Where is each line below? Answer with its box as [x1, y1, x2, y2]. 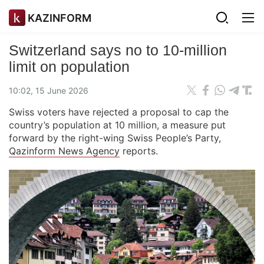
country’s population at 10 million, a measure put [9, 119, 226, 131]
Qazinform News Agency [9, 145, 120, 157]
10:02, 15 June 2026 [9, 85, 88, 95]
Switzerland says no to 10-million [9, 42, 227, 58]
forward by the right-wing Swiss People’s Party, [9, 132, 221, 144]
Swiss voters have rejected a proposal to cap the [9, 106, 229, 118]
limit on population [9, 58, 130, 75]
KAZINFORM [28, 11, 91, 24]
